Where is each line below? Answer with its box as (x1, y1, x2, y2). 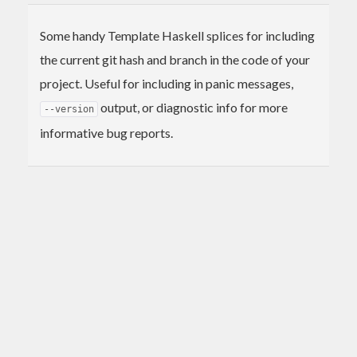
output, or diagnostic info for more (98, 99, 288, 115)
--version (44, 103, 94, 115)
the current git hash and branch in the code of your (40, 51, 310, 67)
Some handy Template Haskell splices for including (40, 27, 315, 43)
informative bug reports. (40, 124, 173, 140)
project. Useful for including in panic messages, (40, 75, 293, 91)
